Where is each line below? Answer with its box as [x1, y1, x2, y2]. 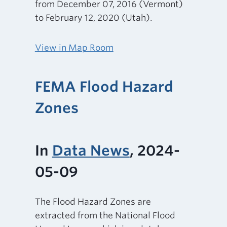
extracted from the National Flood [34, 210, 175, 221]
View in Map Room [34, 42, 113, 53]
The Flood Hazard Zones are [34, 197, 151, 207]
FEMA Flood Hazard [34, 78, 173, 95]
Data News [52, 141, 130, 159]
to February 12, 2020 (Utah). [34, 12, 152, 23]
